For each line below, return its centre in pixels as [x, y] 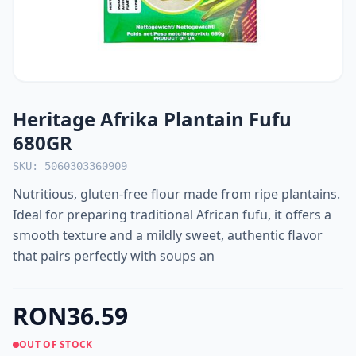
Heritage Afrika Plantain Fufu [152, 119]
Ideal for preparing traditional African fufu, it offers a [172, 215]
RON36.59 [70, 316]
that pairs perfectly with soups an [114, 256]
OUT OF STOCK [56, 344]
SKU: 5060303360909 [70, 166]
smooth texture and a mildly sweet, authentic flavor [168, 235]
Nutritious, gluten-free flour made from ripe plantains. [176, 194]
